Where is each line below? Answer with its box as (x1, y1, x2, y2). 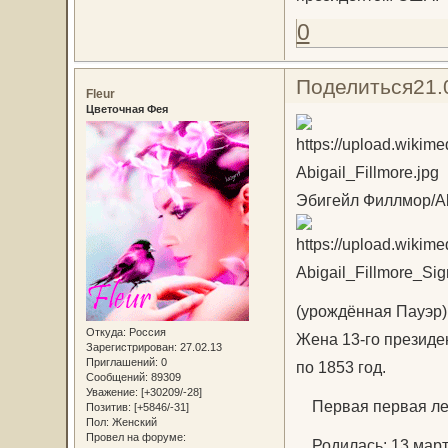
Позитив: (85, 401, 131, 414)
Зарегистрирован (85, 341, 174, 354)
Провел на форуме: (85, 431, 186, 444)
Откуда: (85, 326, 126, 339)
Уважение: (85, 386, 138, 399)
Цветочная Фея (85, 102, 168, 115)
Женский (108, 416, 157, 429)
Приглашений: (85, 356, 158, 369)
